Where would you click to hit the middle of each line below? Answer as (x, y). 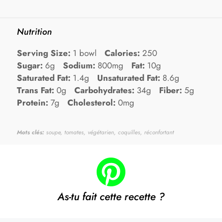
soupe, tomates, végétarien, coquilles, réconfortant (109, 132)
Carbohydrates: (104, 90)
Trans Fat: (35, 90)
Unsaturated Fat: (129, 78)
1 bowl (85, 53)
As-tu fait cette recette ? (111, 197)
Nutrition (34, 31)
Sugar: (30, 65)
